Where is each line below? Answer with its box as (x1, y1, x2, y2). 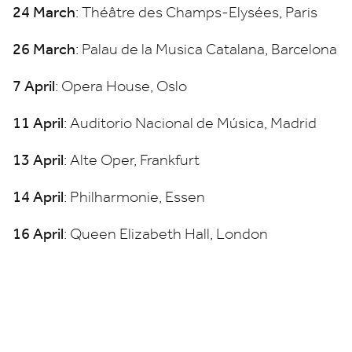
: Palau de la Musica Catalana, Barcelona (75, 40, 337, 58)
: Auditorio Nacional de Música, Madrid (64, 114, 317, 132)
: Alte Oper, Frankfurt (64, 151, 200, 169)
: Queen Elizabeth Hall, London (64, 225, 268, 243)
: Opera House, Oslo (55, 77, 187, 95)
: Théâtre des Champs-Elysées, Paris (75, 3, 317, 21)
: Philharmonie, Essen (64, 188, 205, 206)
